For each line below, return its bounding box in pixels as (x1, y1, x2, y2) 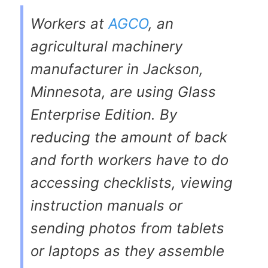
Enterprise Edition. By (31, 106, 177, 124)
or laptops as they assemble (31, 242, 224, 260)
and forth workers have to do (31, 151, 229, 169)
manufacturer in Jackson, (31, 60, 203, 78)
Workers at (31, 15, 108, 33)
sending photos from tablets (31, 220, 224, 237)
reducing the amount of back (31, 129, 227, 147)
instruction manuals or (31, 197, 182, 215)
